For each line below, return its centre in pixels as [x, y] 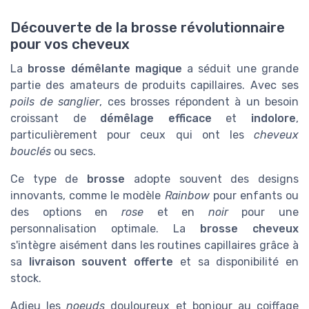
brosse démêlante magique [105, 68]
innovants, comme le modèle [88, 195]
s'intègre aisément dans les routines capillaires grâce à [154, 245]
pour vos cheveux [70, 44]
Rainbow [187, 195]
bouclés [31, 151]
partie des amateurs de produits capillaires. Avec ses [154, 85]
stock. [26, 278]
